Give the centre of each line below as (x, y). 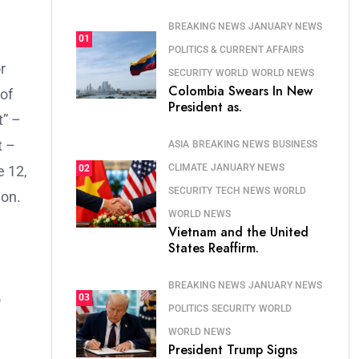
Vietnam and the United (238, 232)
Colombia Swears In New (240, 91)
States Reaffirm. (214, 248)
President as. (205, 107)
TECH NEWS (243, 191)
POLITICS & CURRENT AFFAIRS (236, 50)
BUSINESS (295, 144)
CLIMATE (188, 167)
